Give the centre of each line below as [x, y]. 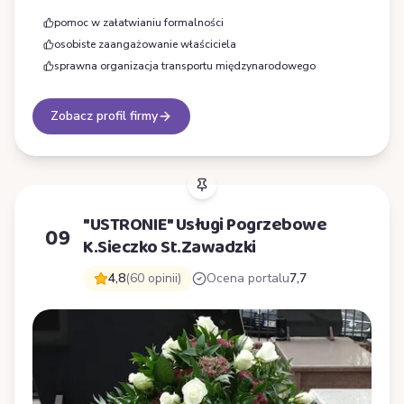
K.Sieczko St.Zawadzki [170, 248]
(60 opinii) [153, 279]
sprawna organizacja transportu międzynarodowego [185, 66]
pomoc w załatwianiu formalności [139, 23]
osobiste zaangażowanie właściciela [145, 45]
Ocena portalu [248, 279]
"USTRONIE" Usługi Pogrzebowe [205, 225]
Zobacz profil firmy [104, 116]
